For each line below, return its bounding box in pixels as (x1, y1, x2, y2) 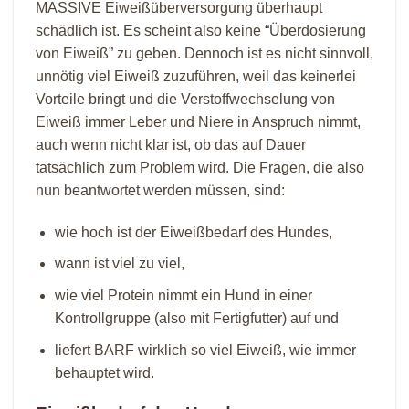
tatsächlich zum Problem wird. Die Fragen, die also (36, 159, 364, 175)
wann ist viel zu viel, (54, 256, 184, 272)
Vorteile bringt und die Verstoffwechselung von (36, 90, 335, 107)
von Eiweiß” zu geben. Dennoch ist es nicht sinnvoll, (36, 45, 373, 61)
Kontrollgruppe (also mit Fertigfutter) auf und (54, 309, 339, 326)
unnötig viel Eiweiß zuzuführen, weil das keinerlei (36, 68, 356, 84)
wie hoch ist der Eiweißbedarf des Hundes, (54, 224, 332, 240)
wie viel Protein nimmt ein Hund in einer (54, 287, 312, 303)
